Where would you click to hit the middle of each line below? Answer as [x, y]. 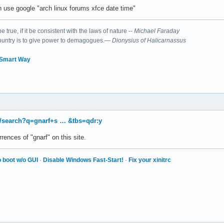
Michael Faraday [157, 31]
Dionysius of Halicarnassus [149, 40]
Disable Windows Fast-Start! [83, 160]
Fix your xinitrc [150, 160]
